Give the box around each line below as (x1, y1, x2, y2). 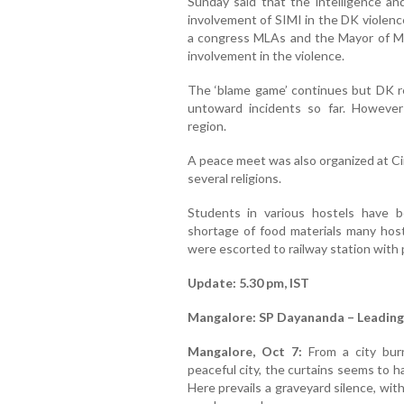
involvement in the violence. (187, 48, 344, 64)
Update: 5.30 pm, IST (187, 275, 309, 291)
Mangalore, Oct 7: (187, 344, 302, 360)
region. (187, 118, 226, 134)
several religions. (187, 170, 281, 187)
